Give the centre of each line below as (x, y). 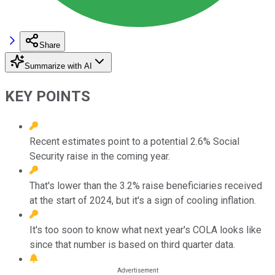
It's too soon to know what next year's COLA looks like (145, 230)
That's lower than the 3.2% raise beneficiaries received (146, 185)
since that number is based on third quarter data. (132, 244)
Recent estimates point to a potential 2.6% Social (134, 141)
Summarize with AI (58, 66)
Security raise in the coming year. (100, 156)
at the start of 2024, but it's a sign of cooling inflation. (143, 200)
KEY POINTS (48, 96)
